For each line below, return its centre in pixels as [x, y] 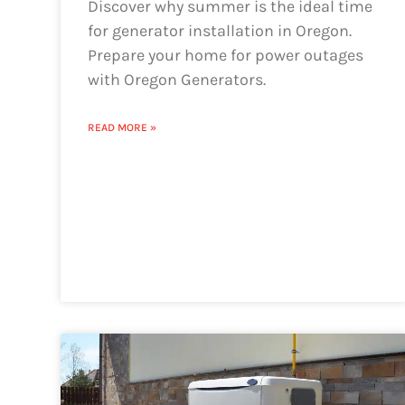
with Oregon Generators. [177, 79]
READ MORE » [122, 127]
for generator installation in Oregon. [220, 30]
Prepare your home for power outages [226, 55]
